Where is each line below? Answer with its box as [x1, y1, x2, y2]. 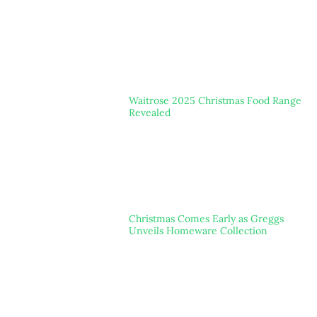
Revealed [128, 105, 171, 119]
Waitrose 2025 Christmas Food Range [128, 93, 301, 107]
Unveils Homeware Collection [128, 224, 267, 238]
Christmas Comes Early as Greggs [128, 212, 284, 226]
